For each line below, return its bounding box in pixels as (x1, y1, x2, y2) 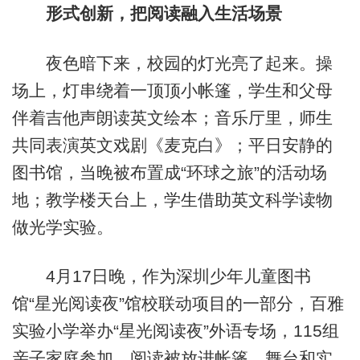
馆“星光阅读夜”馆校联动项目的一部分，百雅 (11, 294, 344, 313)
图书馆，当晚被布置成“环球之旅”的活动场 (11, 162, 327, 182)
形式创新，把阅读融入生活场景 (11, 4, 282, 23)
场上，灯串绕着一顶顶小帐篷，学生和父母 (11, 80, 333, 100)
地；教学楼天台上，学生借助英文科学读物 (11, 190, 333, 209)
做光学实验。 (11, 217, 113, 236)
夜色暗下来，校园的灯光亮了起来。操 (11, 53, 333, 72)
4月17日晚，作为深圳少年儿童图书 (11, 267, 311, 286)
